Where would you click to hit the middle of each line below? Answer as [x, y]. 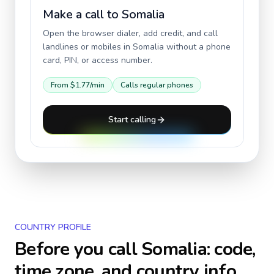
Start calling [132, 120]
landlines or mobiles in [88, 47]
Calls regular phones [157, 85]
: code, [231, 249]
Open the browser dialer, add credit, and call [130, 33]
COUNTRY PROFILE [53, 227]
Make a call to [82, 14]
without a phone [197, 47]
